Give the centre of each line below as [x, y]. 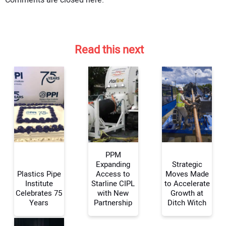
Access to [113, 174]
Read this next [109, 50]
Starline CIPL [113, 183]
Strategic [187, 164]
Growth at [187, 193]
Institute [39, 183]
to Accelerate [187, 183]
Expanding [113, 164]
